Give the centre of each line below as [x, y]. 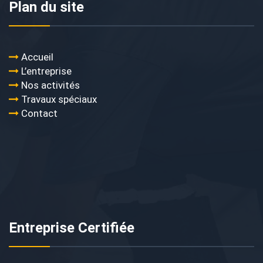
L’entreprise [46, 71]
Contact [39, 114]
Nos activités [50, 85]
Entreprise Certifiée [72, 228]
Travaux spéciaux [59, 100]
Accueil [37, 57]
